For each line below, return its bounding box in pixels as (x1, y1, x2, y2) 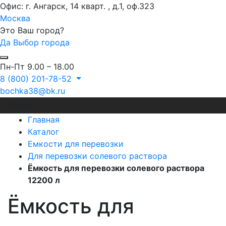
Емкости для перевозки (28, 138, 124, 149)
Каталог (28, 126, 59, 137)
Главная (28, 114, 60, 125)
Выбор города (13, 37, 70, 47)
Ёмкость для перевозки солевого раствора (28, 162, 204, 173)
